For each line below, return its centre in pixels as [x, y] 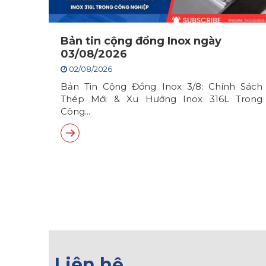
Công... [75, 112]
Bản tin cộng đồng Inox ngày [141, 41]
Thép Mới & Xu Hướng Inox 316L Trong [161, 99]
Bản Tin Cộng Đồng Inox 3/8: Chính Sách [161, 87]
